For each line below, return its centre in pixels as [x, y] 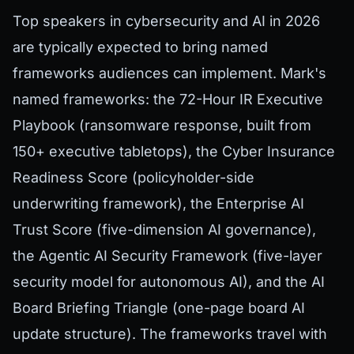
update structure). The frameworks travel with [170, 334]
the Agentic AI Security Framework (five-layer [168, 256]
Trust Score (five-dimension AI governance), [164, 230]
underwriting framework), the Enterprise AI [158, 204]
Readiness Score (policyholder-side [134, 178]
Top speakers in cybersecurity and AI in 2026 [166, 21]
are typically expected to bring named [140, 47]
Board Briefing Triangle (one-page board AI [159, 308]
